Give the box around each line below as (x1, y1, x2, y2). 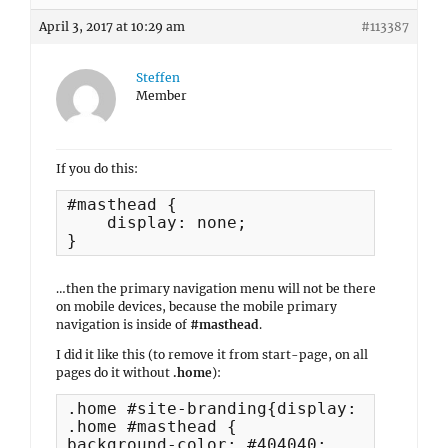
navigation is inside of (56, 317, 190, 332)
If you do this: (56, 161, 138, 176)
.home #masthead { (67, 417, 237, 436)
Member (136, 88, 187, 103)
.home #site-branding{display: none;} (67, 399, 427, 418)
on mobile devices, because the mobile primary (56, 299, 337, 314)
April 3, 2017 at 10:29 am (39, 19, 185, 34)
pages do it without (56, 365, 173, 380)
